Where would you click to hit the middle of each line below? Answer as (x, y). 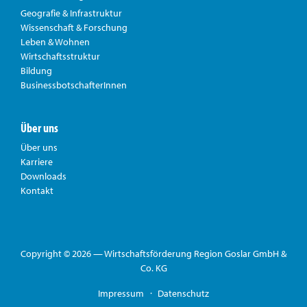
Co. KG (153, 268)
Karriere (37, 161)
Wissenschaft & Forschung (74, 27)
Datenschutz (183, 293)
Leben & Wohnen (55, 41)
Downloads (44, 176)
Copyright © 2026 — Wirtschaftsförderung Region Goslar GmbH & (153, 253)
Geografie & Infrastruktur (71, 13)
